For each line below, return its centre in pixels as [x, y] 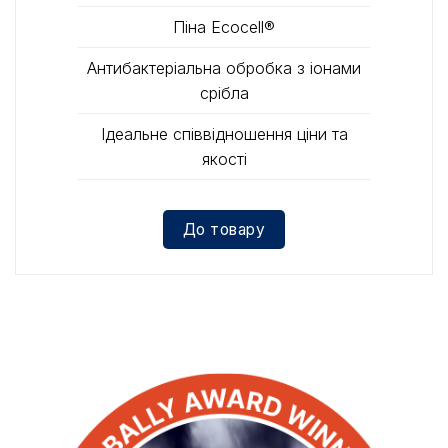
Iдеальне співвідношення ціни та [224, 133]
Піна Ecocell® [224, 26]
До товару [224, 230]
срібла [224, 92]
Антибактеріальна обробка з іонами [224, 67]
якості [224, 158]
